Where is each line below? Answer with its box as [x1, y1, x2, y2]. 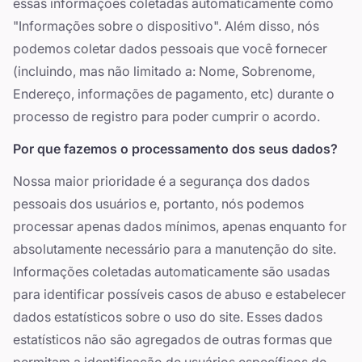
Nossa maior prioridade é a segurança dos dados [13, 173, 309, 189]
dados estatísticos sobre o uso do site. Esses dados [13, 309, 322, 325]
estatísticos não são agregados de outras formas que [13, 331, 332, 347]
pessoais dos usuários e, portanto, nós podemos [13, 196, 304, 212]
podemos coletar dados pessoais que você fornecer [13, 40, 327, 57]
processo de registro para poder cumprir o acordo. [13, 108, 320, 124]
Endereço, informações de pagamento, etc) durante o [13, 86, 335, 102]
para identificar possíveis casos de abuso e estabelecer [13, 286, 346, 302]
